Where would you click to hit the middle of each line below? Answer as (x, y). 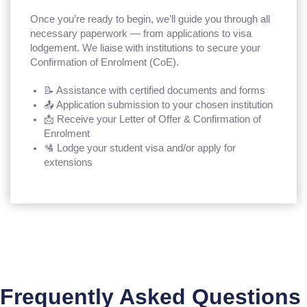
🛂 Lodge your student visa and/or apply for (140, 148)
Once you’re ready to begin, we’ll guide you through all (150, 19)
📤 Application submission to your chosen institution (159, 105)
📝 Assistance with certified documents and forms (155, 90)
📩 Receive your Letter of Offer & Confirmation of (153, 119)
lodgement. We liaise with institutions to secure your (146, 48)
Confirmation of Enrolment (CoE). (105, 62)
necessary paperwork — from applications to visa (141, 33)
